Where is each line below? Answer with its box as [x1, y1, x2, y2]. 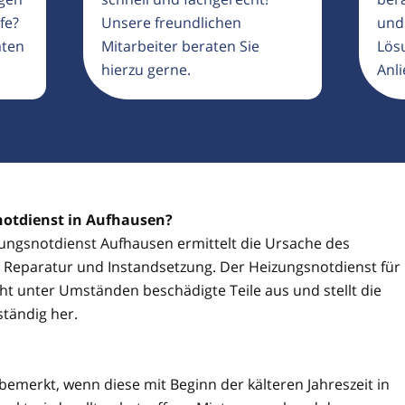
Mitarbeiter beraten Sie [101, 36, 260, 56]
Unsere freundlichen [101, 13, 242, 33]
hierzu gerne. [101, 60, 192, 80]
